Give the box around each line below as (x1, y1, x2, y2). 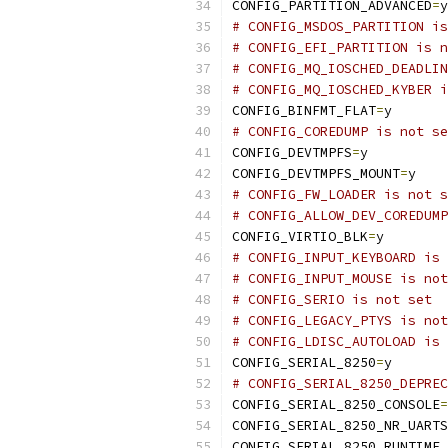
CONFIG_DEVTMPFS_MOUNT (232, 165, 400, 182)
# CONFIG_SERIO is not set (232, 291, 432, 308)
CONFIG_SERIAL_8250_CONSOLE (232, 396, 440, 413)
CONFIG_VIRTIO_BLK (232, 228, 368, 245)
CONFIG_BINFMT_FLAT (232, 102, 376, 119)
